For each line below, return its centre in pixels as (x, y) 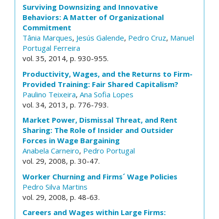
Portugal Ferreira (51, 48)
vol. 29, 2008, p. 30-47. (61, 161)
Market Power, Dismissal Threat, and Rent (100, 120)
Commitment (47, 27)
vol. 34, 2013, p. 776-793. (66, 104)
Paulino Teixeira (49, 94)
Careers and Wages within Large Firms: (94, 212)
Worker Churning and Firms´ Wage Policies (100, 176)
